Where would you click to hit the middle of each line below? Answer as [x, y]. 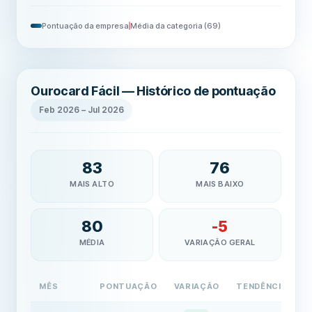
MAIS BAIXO [220, 184]
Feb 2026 [60, 110]
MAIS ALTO [92, 184]
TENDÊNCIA [262, 286]
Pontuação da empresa [86, 26]
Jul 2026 [106, 110]
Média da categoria [167, 26]
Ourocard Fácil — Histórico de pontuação [153, 91]
